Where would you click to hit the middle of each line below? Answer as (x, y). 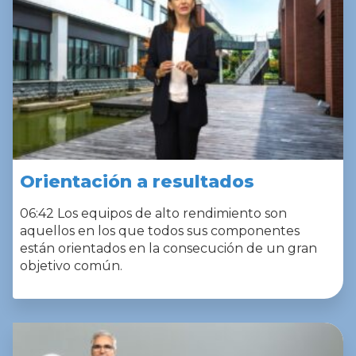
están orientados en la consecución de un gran (168, 248)
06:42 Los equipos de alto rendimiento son (153, 213)
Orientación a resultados (137, 181)
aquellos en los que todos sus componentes (160, 230)
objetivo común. (71, 265)
